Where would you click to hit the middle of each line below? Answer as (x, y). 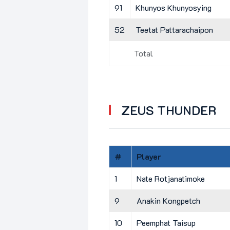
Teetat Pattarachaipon (174, 29)
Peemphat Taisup (166, 222)
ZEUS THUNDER (169, 110)
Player (149, 156)
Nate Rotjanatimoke (171, 178)
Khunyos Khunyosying (174, 7)
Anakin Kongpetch (168, 200)
